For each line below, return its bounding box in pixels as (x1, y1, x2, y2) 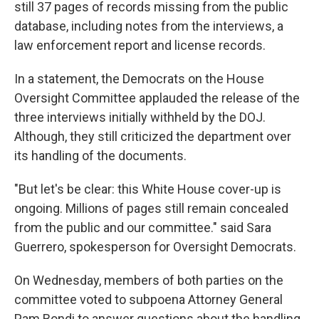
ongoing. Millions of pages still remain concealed (14, 201, 288, 216)
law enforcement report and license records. (14, 38, 266, 53)
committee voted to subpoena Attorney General (14, 292, 283, 307)
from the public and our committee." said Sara (14, 220, 271, 235)
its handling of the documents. (14, 148, 189, 163)
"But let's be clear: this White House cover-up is (14, 182, 281, 197)
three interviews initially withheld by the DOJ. (14, 110, 266, 125)
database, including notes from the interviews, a (14, 19, 283, 33)
